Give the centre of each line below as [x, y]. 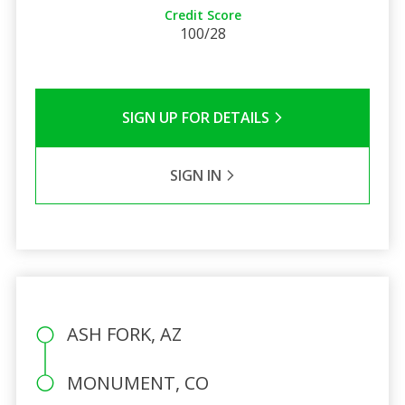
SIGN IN [197, 175]
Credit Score [202, 14]
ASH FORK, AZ [124, 334]
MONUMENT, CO [137, 382]
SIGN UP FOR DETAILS [197, 117]
